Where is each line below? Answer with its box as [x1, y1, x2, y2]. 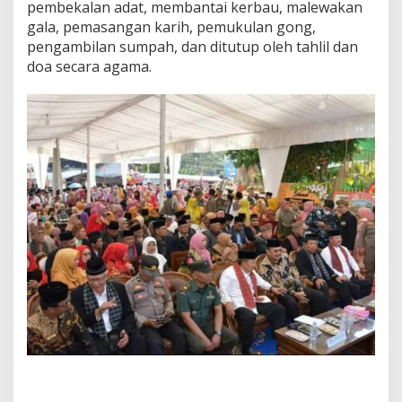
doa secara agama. [27, 56, 152, 76]
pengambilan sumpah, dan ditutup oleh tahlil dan [27, 36, 358, 57]
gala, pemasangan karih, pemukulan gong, [27, 16, 316, 37]
